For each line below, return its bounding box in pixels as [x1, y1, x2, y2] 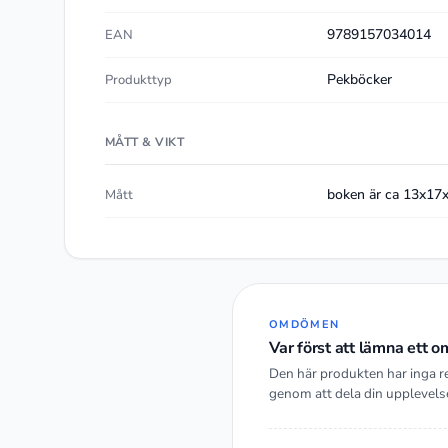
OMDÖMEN [269, 317, 340, 333]
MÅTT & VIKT [105, 134, 185, 151]
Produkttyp [105, 71, 172, 90]
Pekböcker [327, 70, 393, 90]
